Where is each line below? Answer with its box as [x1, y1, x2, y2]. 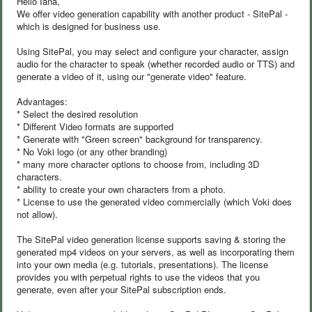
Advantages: [17, 94, 68, 108]
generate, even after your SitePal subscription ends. [17, 282, 226, 296]
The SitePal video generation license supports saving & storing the [17, 232, 286, 246]
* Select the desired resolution [17, 107, 138, 120]
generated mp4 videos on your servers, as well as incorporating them [17, 244, 295, 258]
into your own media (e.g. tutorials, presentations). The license [17, 257, 268, 271]
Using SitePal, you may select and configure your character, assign [17, 44, 288, 58]
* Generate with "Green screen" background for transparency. [17, 132, 263, 146]
